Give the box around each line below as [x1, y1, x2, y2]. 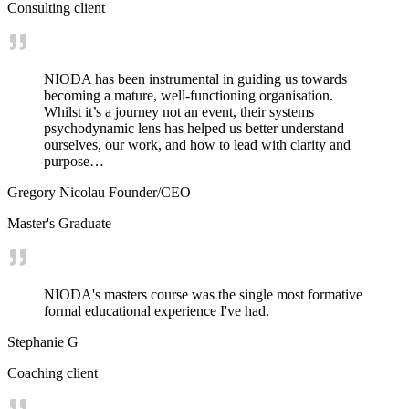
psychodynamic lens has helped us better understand [44, 121, 344, 137]
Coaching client [7, 365, 98, 382]
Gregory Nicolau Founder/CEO [7, 184, 191, 201]
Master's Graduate [7, 215, 111, 232]
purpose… [44, 153, 104, 170]
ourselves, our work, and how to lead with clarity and [44, 137, 351, 153]
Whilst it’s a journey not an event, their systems [44, 104, 314, 121]
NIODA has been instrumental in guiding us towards [44, 71, 347, 88]
